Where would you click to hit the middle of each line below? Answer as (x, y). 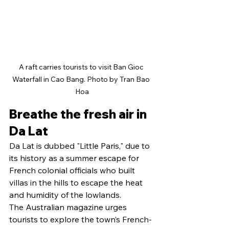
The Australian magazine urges (69, 207)
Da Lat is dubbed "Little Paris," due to (81, 146)
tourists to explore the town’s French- (81, 220)
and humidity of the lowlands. (65, 195)
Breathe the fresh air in (79, 114)
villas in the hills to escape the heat (77, 183)
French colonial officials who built (73, 170)
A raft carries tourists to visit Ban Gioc (82, 67)
